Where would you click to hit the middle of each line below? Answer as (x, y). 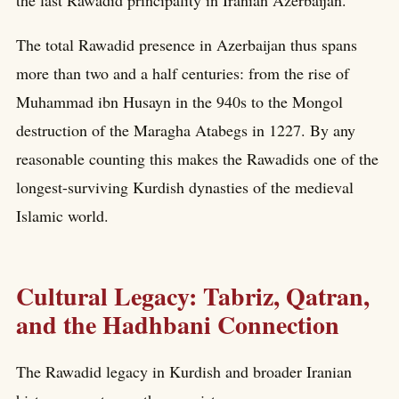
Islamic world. (62, 216)
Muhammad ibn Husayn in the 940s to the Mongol (179, 102)
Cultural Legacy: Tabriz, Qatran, (193, 296)
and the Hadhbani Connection (178, 324)
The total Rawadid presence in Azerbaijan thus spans (187, 45)
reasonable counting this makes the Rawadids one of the (197, 159)
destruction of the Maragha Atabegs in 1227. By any (186, 130)
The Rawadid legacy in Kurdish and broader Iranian (184, 371)
